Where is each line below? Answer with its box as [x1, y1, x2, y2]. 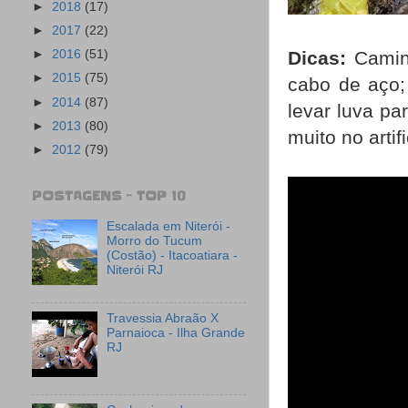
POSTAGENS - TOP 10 [32, 188, 186, 206]
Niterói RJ [107, 263, 164, 278]
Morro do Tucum [107, 234, 203, 249]
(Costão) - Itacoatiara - [107, 249, 239, 263]
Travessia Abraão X [107, 311, 219, 326]
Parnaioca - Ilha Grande [107, 326, 246, 341]
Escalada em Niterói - [107, 219, 231, 234]
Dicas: [288, 47, 346, 69]
